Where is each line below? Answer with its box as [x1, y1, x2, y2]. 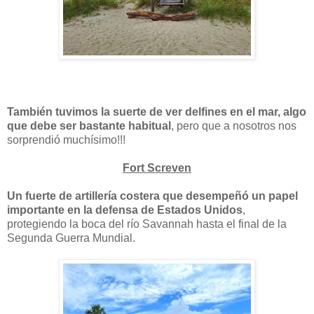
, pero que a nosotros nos [171, 119, 296, 132]
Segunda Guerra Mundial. [7, 231, 135, 244]
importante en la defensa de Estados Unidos [7, 203, 243, 216]
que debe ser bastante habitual [7, 119, 171, 132]
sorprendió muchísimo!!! [7, 133, 125, 146]
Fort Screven [123, 161, 191, 174]
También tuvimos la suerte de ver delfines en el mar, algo [7, 105, 306, 118]
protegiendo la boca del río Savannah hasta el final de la [7, 217, 287, 230]
